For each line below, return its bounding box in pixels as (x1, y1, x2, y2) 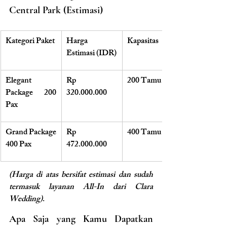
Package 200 (6, 86, 56, 101)
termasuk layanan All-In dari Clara (9, 180, 153, 195)
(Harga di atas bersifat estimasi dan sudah (9, 168, 153, 183)
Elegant (6, 73, 31, 89)
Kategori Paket (6, 34, 55, 49)
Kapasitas (127, 34, 159, 49)
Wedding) (9, 192, 43, 207)
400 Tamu (127, 125, 161, 140)
